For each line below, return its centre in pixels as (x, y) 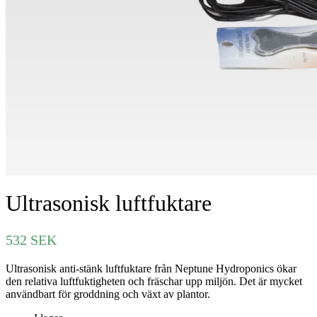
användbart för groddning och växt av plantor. (108, 294)
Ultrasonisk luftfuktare (109, 203)
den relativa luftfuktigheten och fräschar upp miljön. (121, 281)
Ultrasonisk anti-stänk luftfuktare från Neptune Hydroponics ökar (151, 268)
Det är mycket (271, 281)
